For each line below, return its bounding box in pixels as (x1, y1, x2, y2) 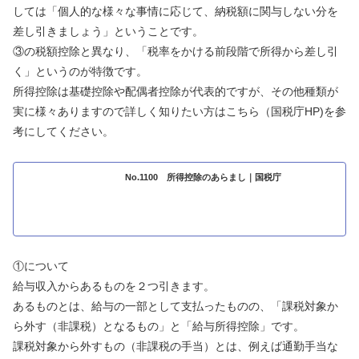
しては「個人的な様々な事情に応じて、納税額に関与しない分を (13, 4, 338, 18)
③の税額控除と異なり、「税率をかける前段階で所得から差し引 (13, 44, 338, 58)
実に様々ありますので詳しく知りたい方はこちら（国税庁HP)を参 (13, 104, 346, 118)
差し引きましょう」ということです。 (13, 24, 204, 38)
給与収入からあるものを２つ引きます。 (13, 279, 215, 292)
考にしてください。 (13, 124, 114, 138)
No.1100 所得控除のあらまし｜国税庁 (125, 172, 282, 183)
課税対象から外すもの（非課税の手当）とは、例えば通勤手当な (13, 339, 338, 353)
